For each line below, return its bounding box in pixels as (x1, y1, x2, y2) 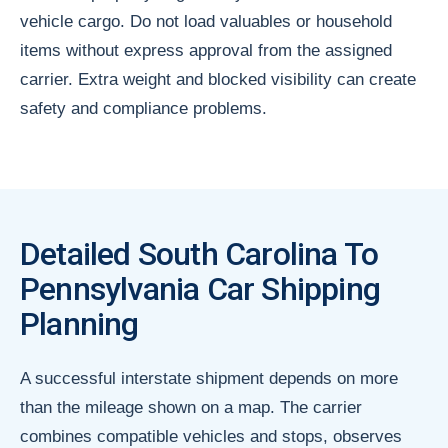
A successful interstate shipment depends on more (20, 368, 398, 388)
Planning (20, 304, 139, 343)
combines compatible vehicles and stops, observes (20, 426, 402, 446)
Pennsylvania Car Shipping (20, 269, 381, 308)
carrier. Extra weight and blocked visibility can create (20, 69, 416, 89)
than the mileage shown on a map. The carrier (20, 397, 362, 417)
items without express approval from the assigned (20, 40, 392, 60)
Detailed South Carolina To (20, 234, 379, 273)
